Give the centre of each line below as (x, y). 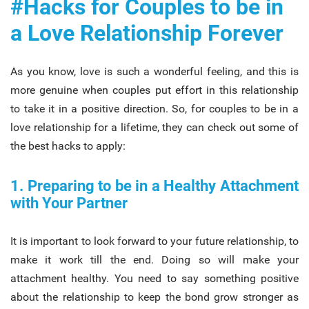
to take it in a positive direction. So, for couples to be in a (154, 108)
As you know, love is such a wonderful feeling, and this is (154, 71)
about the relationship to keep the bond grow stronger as (154, 297)
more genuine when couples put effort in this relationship (154, 90)
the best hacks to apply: (68, 146)
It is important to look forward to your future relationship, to (154, 241)
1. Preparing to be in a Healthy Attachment (154, 186)
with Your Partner (69, 203)
